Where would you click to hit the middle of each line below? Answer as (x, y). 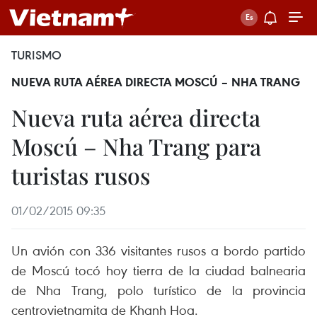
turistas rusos (81, 175)
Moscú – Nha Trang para (136, 146)
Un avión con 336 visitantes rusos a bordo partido (158, 250)
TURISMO (36, 55)
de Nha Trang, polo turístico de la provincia (158, 290)
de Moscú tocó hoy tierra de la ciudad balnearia (158, 270)
